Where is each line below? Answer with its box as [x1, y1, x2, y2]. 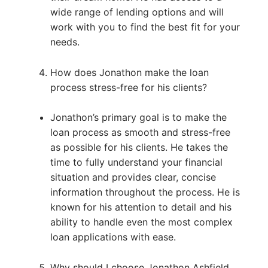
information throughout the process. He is [50, 186, 240, 199]
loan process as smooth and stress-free [50, 126, 230, 139]
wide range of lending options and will [50, 5, 224, 18]
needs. [50, 35, 80, 48]
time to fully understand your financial [50, 156, 223, 169]
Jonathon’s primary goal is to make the [50, 111, 227, 124]
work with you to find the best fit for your [50, 20, 240, 33]
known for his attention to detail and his [50, 201, 232, 214]
